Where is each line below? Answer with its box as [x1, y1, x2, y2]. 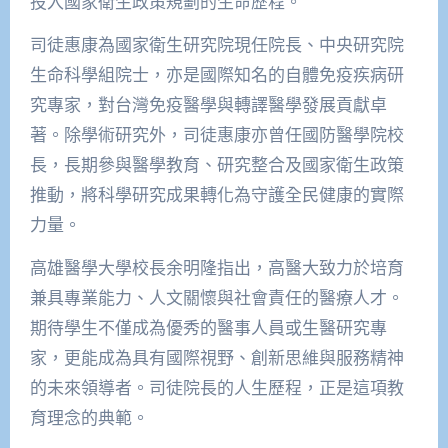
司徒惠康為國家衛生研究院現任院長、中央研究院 [29, 33, 404, 57]
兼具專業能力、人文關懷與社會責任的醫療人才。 [29, 286, 404, 310]
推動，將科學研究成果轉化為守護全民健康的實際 [29, 183, 404, 207]
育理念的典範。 [29, 406, 149, 430]
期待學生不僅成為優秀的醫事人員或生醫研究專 [29, 316, 387, 340]
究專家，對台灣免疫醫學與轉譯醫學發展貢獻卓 [29, 93, 387, 117]
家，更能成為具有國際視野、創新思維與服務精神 [29, 346, 404, 370]
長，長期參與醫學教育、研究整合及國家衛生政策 [29, 153, 404, 177]
